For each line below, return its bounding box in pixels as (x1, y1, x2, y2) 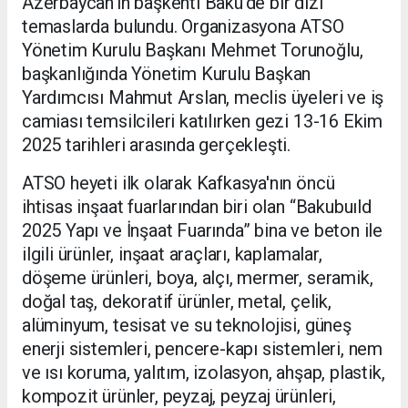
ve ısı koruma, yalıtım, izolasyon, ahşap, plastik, (22, 361, 385, 383)
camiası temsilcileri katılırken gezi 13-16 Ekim (22, 109, 382, 132)
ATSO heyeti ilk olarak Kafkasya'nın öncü (22, 171, 335, 194)
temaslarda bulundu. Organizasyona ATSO (22, 15, 344, 37)
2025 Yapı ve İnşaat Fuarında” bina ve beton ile (22, 219, 382, 241)
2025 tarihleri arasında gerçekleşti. (22, 133, 291, 156)
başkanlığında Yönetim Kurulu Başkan (22, 62, 311, 85)
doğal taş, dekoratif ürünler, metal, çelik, (22, 290, 331, 312)
